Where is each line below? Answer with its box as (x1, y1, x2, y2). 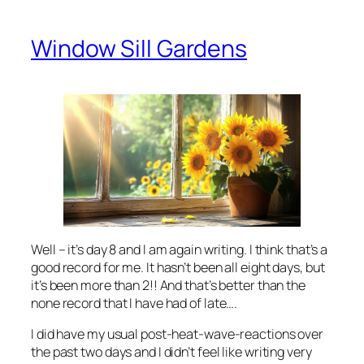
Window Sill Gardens (31, 32, 248, 65)
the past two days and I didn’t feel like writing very (31, 342, 312, 361)
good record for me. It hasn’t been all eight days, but (31, 258, 325, 276)
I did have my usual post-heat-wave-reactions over (31, 324, 324, 343)
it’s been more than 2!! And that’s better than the (31, 275, 305, 294)
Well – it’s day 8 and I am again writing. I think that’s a (31, 240, 328, 258)
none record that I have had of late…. (31, 293, 238, 312)
